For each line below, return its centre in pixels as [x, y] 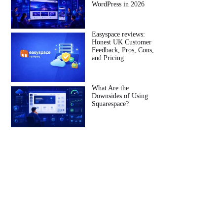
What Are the [110, 88]
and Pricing [108, 58]
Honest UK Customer [122, 42]
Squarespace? [110, 104]
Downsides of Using [120, 96]
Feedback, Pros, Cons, [123, 50]
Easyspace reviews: [119, 35]
